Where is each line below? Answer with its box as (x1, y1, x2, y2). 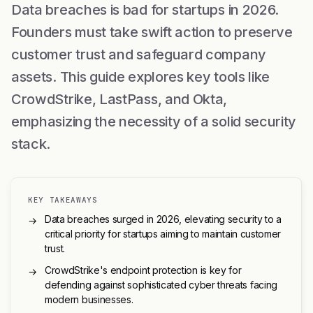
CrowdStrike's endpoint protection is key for (45, 263, 242, 276)
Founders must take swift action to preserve (11, 23, 293, 41)
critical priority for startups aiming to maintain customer (45, 227, 282, 240)
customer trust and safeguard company (11, 45, 266, 63)
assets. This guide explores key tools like (11, 68, 270, 85)
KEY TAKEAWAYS (28, 194, 98, 205)
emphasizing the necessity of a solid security (11, 112, 297, 130)
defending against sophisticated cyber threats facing (45, 278, 277, 291)
